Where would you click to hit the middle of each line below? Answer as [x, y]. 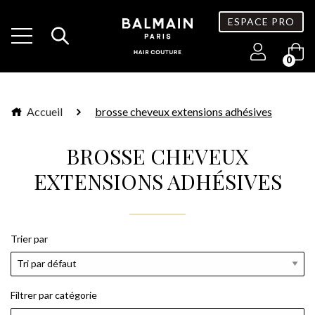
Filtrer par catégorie [54, 295]
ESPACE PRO [262, 21]
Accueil [44, 111]
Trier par [29, 238]
